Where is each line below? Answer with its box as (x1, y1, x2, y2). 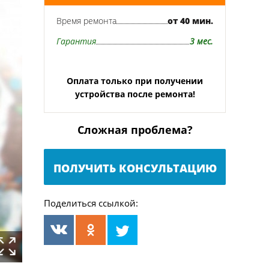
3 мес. (190, 35, 213, 47)
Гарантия (56, 35, 96, 47)
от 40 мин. (168, 15, 213, 26)
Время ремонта (56, 15, 116, 26)
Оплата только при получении (67, 75, 203, 86)
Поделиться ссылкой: (44, 197, 138, 209)
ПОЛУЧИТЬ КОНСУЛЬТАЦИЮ (53, 160, 217, 175)
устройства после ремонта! (74, 88, 195, 100)
